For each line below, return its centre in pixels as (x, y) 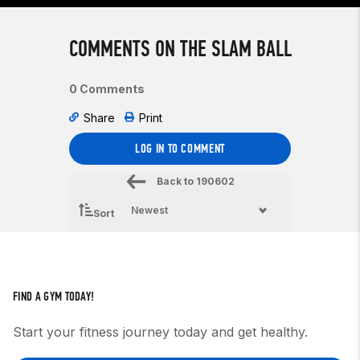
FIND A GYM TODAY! (54, 296)
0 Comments (106, 89)
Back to (175, 181)
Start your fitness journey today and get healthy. (160, 332)
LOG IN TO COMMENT (180, 148)
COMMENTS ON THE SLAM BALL (180, 49)
